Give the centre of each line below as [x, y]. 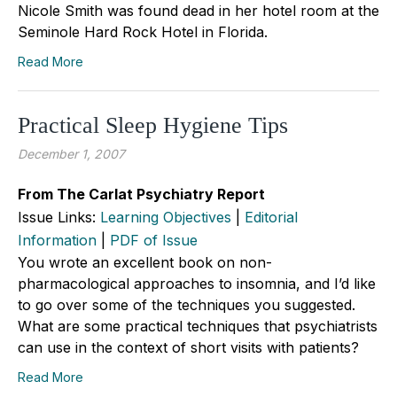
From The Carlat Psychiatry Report [141, 194]
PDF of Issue [154, 240]
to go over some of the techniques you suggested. [187, 304]
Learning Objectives [166, 217]
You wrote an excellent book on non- [145, 262]
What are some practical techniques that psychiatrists [198, 326]
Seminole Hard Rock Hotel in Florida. [143, 31]
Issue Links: [59, 217]
